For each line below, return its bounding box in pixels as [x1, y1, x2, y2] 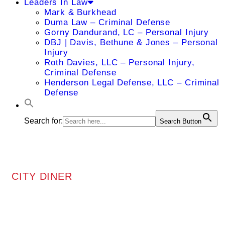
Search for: [24, 117, 63, 125]
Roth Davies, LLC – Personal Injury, [44, 58, 195, 67]
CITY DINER [12, 170, 72, 182]
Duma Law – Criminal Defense [44, 18, 171, 27]
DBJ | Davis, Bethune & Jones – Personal [44, 38, 218, 47]
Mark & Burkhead [44, 8, 117, 17]
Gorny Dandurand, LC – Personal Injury [44, 28, 209, 37]
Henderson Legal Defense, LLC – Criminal [44, 78, 220, 87]
